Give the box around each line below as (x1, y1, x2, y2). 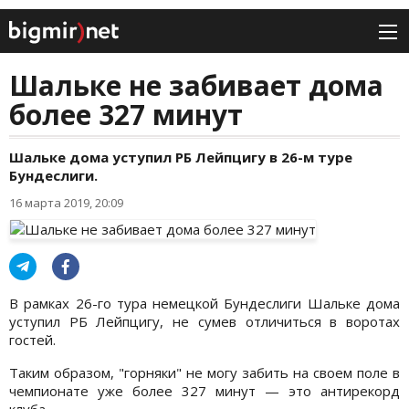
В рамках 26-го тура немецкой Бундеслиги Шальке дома (9, 294, 400, 313)
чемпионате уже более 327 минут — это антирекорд (9, 382, 400, 401)
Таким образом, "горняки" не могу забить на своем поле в (9, 363, 400, 383)
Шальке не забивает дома (9, 67, 383, 105)
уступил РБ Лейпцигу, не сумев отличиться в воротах (9, 312, 400, 331)
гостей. (9, 330, 59, 350)
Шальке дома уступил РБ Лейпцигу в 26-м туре (9, 148, 352, 167)
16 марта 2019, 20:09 (9, 194, 123, 212)
